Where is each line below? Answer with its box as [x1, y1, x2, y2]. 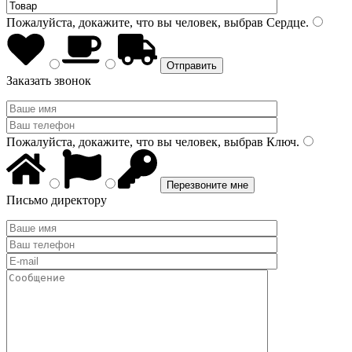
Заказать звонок [6, 74, 91, 87]
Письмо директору [6, 193, 107, 207]
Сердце [263, 16, 306, 29]
